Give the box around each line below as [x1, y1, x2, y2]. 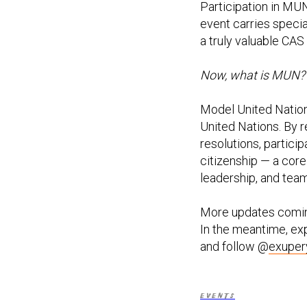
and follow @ [200, 239, 269, 254]
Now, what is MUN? [200, 68, 305, 83]
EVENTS [200, 292, 235, 301]
